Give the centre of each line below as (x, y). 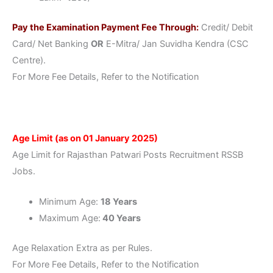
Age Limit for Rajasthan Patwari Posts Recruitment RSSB (128, 154)
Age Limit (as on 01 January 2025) (85, 138)
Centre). (29, 60)
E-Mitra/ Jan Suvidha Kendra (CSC (176, 44)
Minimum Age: (69, 201)
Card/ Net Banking (51, 44)
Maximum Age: (69, 218)
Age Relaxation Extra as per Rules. (82, 248)
